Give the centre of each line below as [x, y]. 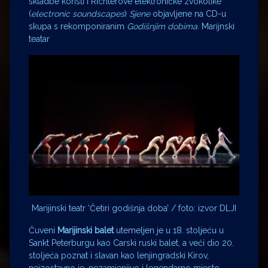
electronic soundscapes [78, 13]
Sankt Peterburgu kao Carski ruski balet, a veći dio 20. [131, 243]
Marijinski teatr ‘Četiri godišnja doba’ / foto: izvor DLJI [134, 208]
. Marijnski [216, 26]
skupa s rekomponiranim [78, 26]
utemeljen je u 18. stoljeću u [169, 230]
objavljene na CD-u [188, 13]
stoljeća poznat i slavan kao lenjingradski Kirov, [119, 255]
